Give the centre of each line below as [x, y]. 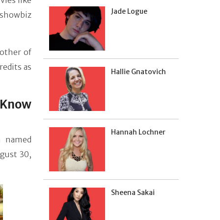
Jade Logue [129, 11]
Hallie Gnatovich [138, 72]
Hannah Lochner [138, 132]
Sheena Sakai [133, 192]
